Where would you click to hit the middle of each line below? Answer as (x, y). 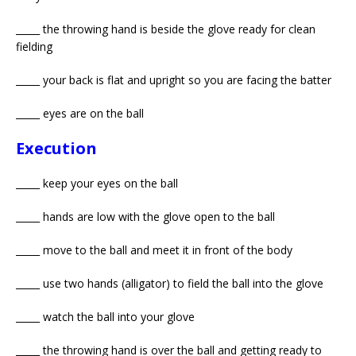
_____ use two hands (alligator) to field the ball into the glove (170, 283)
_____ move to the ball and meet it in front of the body (154, 250)
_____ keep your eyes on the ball (97, 183)
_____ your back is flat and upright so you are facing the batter (174, 79)
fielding (34, 46)
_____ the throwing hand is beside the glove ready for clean (166, 29)
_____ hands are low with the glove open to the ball (145, 216)
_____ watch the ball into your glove (105, 316)
